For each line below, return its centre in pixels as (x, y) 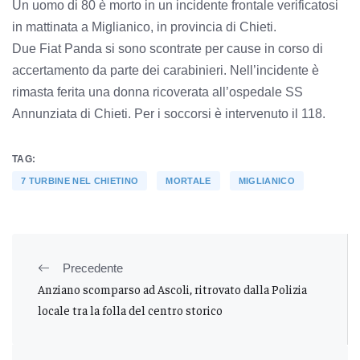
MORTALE (188, 181)
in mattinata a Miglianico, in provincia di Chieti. (144, 27)
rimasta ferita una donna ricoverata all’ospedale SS (157, 92)
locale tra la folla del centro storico (130, 310)
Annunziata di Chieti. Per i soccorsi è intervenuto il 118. (170, 114)
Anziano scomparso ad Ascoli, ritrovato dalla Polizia (172, 289)
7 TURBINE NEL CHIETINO (80, 181)
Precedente (93, 268)
